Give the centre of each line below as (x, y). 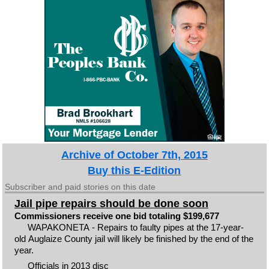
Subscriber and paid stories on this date (80, 186)
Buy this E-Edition (134, 170)
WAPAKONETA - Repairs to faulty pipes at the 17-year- (136, 227)
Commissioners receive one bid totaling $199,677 (116, 216)
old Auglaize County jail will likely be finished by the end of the (134, 238)
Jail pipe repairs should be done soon (111, 203)
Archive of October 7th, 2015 (134, 155)
